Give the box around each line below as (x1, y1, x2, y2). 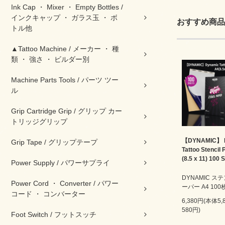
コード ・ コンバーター (11, 190, 85, 198)
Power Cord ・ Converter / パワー (11, 179, 119, 187)
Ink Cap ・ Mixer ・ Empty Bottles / (11, 3, 123, 11)
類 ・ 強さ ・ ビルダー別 (11, 55, 89, 63)
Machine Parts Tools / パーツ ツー (11, 76, 119, 84)
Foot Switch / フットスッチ (11, 210, 96, 218)
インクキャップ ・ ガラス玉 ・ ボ (11, 14, 118, 22)
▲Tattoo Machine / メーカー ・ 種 (11, 45, 119, 53)
